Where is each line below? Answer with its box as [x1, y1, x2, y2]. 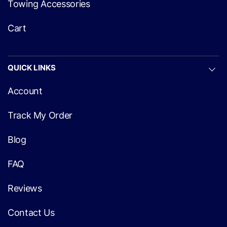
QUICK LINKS [8, 63, 56, 72]
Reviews [8, 183, 42, 194]
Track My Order [8, 110, 72, 121]
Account [8, 86, 43, 96]
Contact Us [8, 207, 55, 218]
